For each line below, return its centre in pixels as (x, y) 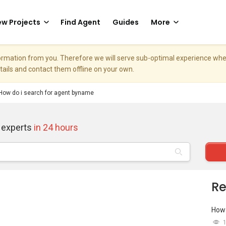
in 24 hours (56, 127)
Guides (126, 22)
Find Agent (80, 22)
